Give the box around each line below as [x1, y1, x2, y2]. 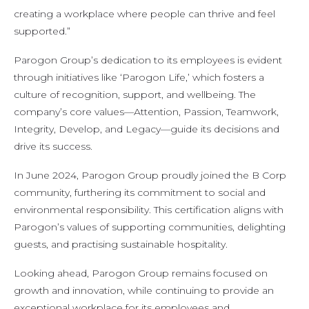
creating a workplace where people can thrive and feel [14, 8, 275, 21]
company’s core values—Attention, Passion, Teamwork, [14, 105, 279, 118]
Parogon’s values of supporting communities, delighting [14, 220, 286, 233]
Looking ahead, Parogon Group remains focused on [14, 266, 268, 279]
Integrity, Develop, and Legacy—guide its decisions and [14, 122, 279, 135]
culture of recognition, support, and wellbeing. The [14, 88, 256, 101]
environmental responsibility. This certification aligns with [14, 203, 283, 216]
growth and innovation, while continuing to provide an [14, 283, 274, 297]
